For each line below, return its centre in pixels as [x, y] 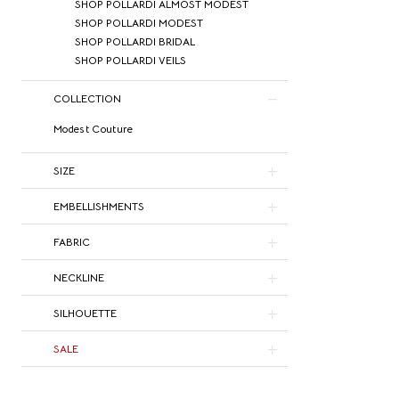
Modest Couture [94, 129]
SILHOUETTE [85, 313]
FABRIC [72, 242]
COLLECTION [87, 99]
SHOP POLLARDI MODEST [139, 23]
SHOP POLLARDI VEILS [130, 61]
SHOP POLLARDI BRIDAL [135, 42]
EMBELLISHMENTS [99, 207]
